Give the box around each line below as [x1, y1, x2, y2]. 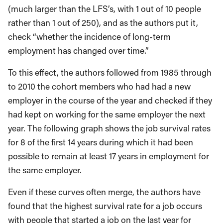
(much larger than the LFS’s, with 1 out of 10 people [8, 3, 201, 15]
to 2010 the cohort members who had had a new [8, 81, 191, 93]
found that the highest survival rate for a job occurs [8, 200, 202, 212]
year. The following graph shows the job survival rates [8, 122, 211, 134]
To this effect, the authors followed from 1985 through [8, 67, 212, 79]
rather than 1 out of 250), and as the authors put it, [8, 17, 198, 29]
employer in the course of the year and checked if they [8, 95, 212, 107]
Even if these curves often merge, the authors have [8, 186, 201, 198]
